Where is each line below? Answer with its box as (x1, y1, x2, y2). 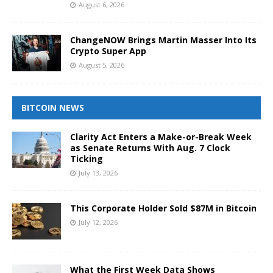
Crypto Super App (70, 44, 146, 57)
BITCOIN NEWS (21, 101, 84, 113)
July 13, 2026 (79, 168, 118, 177)
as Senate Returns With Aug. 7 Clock (70, 141, 230, 154)
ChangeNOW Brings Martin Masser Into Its (70, 34, 257, 46)
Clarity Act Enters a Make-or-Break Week (70, 130, 252, 143)
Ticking (70, 152, 103, 165)
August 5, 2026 (79, 60, 124, 69)
